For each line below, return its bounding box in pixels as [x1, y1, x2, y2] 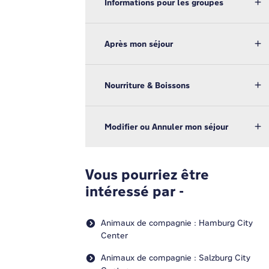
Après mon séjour [104, 38, 173, 49]
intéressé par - [85, 183, 184, 201]
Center [101, 230, 128, 241]
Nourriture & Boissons [104, 80, 190, 91]
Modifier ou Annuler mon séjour [104, 121, 228, 132]
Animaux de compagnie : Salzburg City [101, 252, 250, 263]
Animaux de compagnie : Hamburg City [101, 217, 253, 228]
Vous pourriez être [85, 166, 209, 184]
